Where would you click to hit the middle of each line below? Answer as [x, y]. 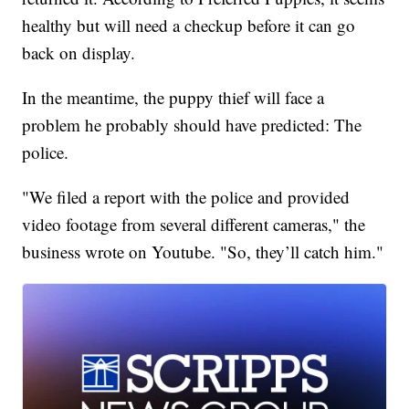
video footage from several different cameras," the [194, 225]
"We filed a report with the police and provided [186, 197]
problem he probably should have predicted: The [192, 125]
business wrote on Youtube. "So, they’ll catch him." [203, 252]
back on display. [82, 53]
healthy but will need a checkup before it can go [189, 26]
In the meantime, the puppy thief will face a [173, 98]
